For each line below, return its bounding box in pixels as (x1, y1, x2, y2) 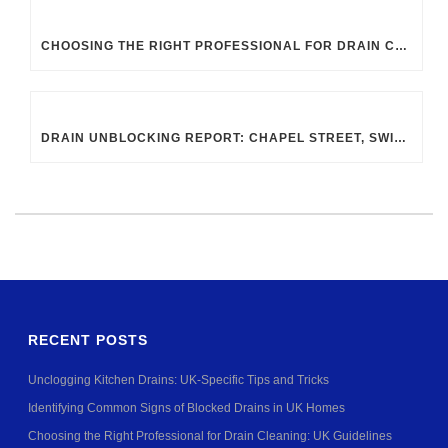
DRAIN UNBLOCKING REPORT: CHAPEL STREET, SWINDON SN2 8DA (394, 131, 406, 146)
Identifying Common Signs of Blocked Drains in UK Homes (28, 401, 346, 416)
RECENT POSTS (28, 332, 149, 349)
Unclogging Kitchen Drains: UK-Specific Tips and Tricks (28, 373, 330, 388)
